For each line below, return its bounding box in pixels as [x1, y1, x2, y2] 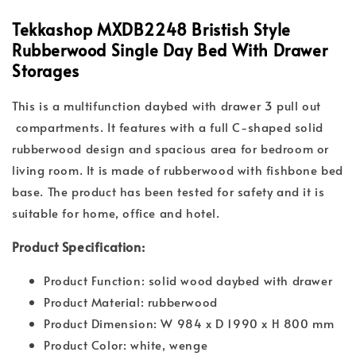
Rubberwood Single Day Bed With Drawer [12, 39, 328, 62]
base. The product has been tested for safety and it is [12, 183, 325, 200]
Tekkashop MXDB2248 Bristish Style [12, 18, 291, 41]
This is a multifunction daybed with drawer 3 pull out [12, 97, 321, 114]
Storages [12, 60, 79, 83]
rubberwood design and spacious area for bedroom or [12, 140, 330, 157]
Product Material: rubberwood [44, 293, 218, 311]
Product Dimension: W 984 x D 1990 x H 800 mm [44, 315, 335, 332]
